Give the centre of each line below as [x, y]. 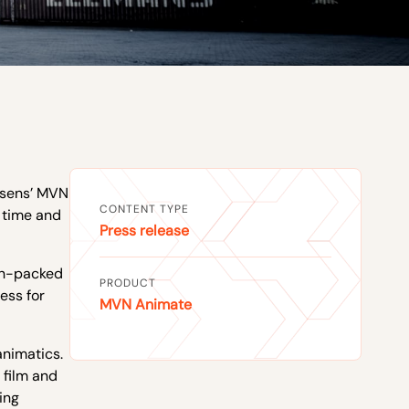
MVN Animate [146, 304]
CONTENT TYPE [144, 209]
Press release [144, 231]
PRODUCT [128, 283]
